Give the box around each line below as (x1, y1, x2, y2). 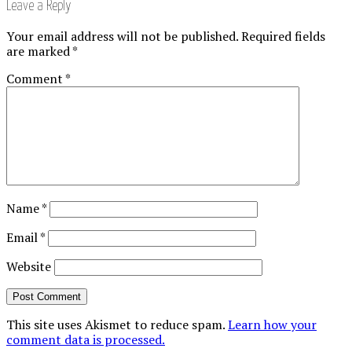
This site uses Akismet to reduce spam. (6, 315, 228, 333)
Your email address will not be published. (6, 27, 238, 45)
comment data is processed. (6, 330, 165, 348)
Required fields (241, 27, 325, 45)
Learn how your (228, 315, 317, 333)
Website (6, 257, 51, 275)
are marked (6, 42, 72, 60)
